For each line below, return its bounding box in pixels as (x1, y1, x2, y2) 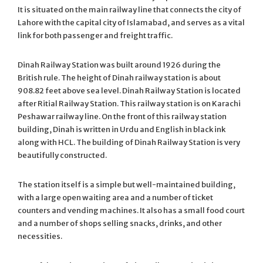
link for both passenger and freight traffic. (18, 30, 173, 41)
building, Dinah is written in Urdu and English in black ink (18, 124, 225, 134)
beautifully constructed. (18, 150, 107, 160)
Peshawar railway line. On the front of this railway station (18, 111, 227, 122)
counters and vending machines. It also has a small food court (18, 205, 245, 215)
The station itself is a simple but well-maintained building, (18, 179, 235, 190)
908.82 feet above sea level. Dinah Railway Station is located (18, 85, 241, 96)
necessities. (18, 231, 62, 241)
